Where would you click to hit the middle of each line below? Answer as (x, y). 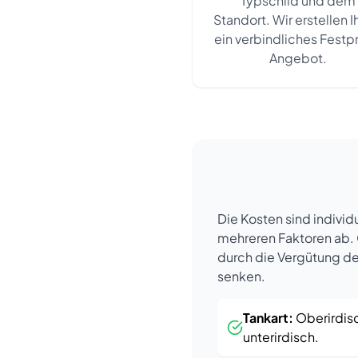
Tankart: (268, 318)
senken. (241, 276)
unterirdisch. (281, 337)
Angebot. (298, 58)
